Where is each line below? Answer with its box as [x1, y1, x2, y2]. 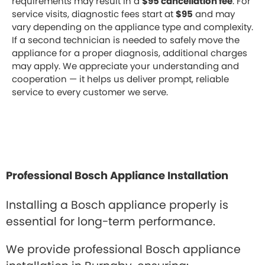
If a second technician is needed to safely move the [12, 33, 240, 46]
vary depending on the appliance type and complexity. [12, 20, 253, 33]
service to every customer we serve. [12, 85, 168, 98]
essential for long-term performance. [6, 213, 215, 230]
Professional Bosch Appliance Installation [6, 167, 228, 183]
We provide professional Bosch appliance [6, 241, 241, 257]
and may [193, 7, 235, 20]
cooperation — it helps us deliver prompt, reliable [12, 72, 229, 85]
